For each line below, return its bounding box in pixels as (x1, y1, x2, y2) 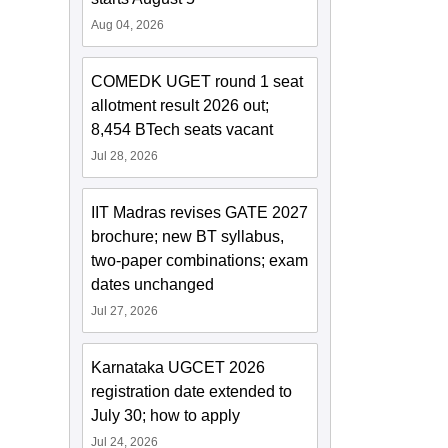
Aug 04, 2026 (91, 18, 165, 33)
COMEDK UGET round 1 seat (91, 73, 304, 91)
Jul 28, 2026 (91, 149, 159, 164)
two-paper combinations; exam (91, 252, 309, 270)
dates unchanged (91, 276, 215, 294)
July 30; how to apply (91, 407, 241, 425)
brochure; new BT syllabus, (91, 228, 285, 246)
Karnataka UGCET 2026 (91, 359, 266, 377)
